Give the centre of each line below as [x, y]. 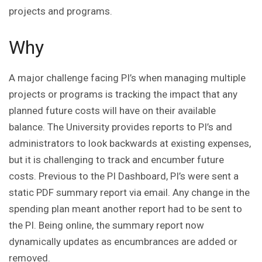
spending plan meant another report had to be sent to [125, 209]
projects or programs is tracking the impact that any [123, 94]
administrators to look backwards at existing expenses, [130, 144]
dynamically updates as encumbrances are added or [123, 242]
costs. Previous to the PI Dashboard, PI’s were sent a [124, 176]
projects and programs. [62, 11]
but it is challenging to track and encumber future [116, 160]
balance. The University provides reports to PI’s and [120, 127]
